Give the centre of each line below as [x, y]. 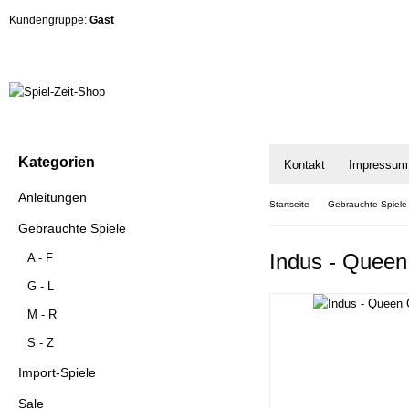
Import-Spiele [57, 372]
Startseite [289, 204]
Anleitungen [52, 197]
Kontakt [304, 165]
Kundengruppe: [49, 20]
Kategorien [57, 162]
